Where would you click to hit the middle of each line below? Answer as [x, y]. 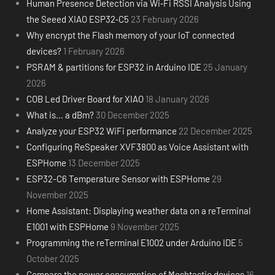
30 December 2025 [132, 114]
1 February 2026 [94, 51]
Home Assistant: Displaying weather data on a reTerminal [138, 210]
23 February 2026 [165, 19]
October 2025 [52, 258]
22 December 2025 [215, 130]
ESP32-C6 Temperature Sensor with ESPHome [118, 178]
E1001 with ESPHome [67, 226]
